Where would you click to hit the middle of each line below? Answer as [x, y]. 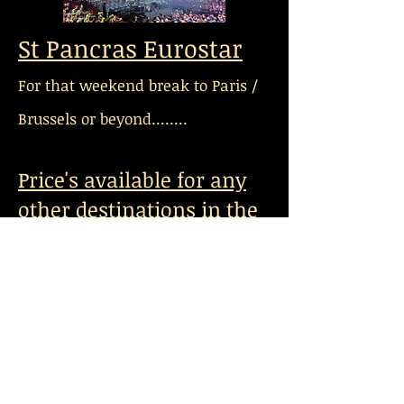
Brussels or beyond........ [103, 119]
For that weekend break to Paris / [138, 85]
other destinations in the [138, 209]
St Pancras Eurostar [130, 48]
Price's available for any [132, 179]
